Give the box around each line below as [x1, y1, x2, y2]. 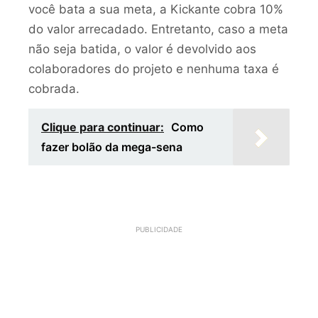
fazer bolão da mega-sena [41, 140, 182, 154]
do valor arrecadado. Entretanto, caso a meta [28, 21, 288, 36]
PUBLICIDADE [136, 224, 182, 234]
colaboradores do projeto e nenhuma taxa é [28, 61, 279, 76]
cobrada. [28, 81, 79, 96]
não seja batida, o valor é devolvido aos [28, 41, 256, 56]
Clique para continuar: [41, 120, 164, 134]
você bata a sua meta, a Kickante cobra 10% [28, 1, 283, 16]
